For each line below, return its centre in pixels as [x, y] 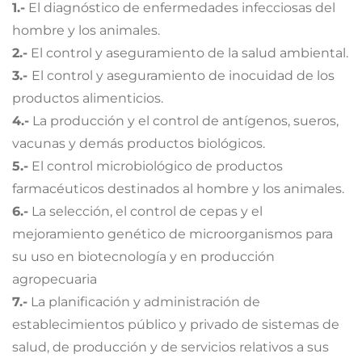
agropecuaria [55, 280]
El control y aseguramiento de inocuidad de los [183, 76]
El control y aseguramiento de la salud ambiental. [188, 53]
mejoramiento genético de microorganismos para [173, 234]
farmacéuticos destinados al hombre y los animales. [178, 189]
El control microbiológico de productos [156, 166]
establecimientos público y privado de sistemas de [176, 325]
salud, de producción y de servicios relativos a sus [170, 347]
